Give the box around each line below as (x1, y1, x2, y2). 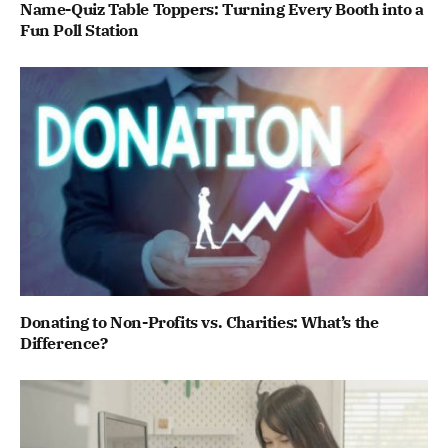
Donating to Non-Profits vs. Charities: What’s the (20, 312, 379, 333)
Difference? (20, 333, 108, 354)
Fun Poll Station (20, 19, 139, 40)
